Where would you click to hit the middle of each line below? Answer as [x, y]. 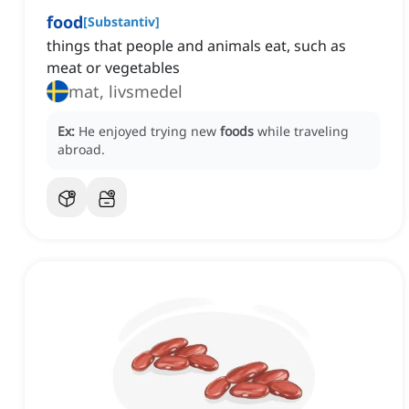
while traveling [303, 131]
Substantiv [121, 22]
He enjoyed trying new [149, 131]
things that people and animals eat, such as [196, 46]
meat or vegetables [113, 68]
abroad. [81, 150]
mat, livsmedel [126, 92]
